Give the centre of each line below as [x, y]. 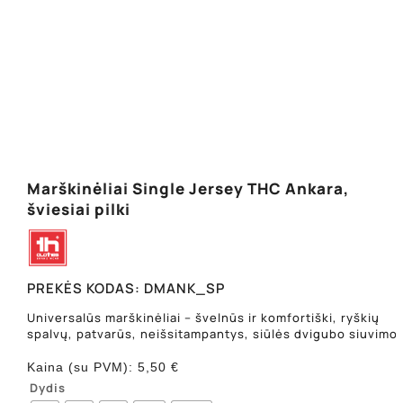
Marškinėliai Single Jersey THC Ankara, [188, 188]
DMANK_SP [184, 288]
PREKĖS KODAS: [85, 288]
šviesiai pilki [78, 209]
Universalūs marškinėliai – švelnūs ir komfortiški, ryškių [203, 317]
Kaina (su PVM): [82, 367]
